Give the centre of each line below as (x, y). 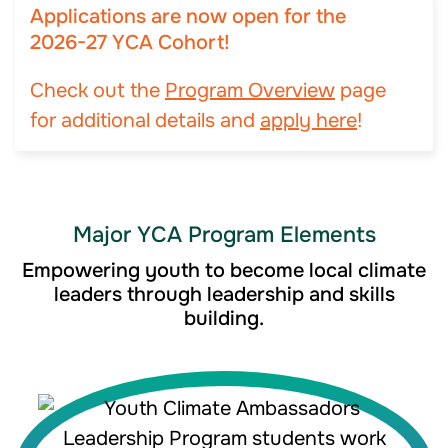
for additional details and (145, 120)
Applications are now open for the (188, 16)
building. (224, 318)
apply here (308, 120)
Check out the (97, 90)
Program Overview (250, 90)
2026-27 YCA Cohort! (130, 42)
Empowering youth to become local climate (224, 270)
